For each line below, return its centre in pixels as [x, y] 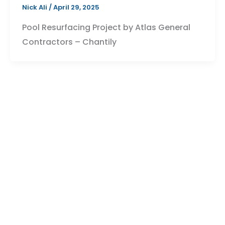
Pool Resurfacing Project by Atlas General [106, 27]
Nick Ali [35, 8]
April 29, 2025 [76, 8]
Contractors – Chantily [69, 42]
